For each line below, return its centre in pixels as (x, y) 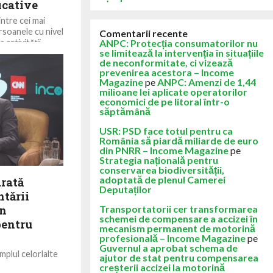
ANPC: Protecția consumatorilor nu (179, 43)
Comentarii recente (144, 33)
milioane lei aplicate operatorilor (173, 92)
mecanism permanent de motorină (177, 228)
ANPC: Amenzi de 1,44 (207, 82)
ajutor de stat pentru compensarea (179, 257)
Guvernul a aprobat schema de (168, 248)
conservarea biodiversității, (162, 170)
